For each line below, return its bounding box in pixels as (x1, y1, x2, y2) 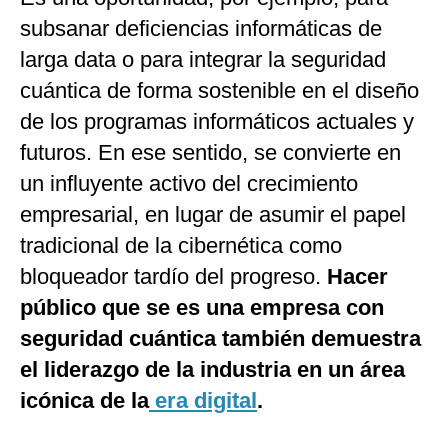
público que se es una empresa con (20, 295, 384, 321)
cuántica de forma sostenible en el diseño (20, 78, 419, 104)
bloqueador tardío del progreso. (20, 264, 327, 290)
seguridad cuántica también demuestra (20, 326, 421, 352)
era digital (149, 388, 257, 414)
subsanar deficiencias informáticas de (20, 16, 382, 42)
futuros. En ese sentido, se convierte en (20, 140, 401, 166)
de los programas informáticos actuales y (20, 109, 414, 135)
